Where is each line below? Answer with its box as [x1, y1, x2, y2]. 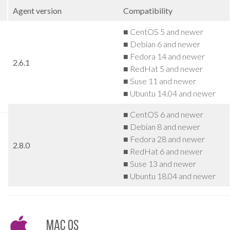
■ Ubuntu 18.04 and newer [123, 170, 216, 181]
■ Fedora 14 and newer [123, 51, 205, 61]
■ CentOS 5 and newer [123, 26, 203, 36]
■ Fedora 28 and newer [123, 133, 205, 144]
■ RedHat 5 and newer [123, 63, 203, 73]
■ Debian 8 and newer [123, 121, 200, 131]
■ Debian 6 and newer [123, 39, 200, 49]
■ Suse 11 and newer [123, 75, 196, 86]
